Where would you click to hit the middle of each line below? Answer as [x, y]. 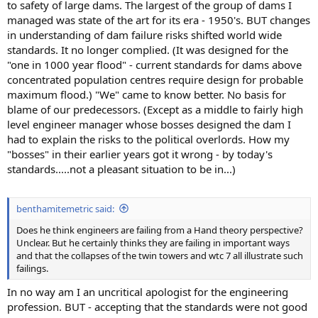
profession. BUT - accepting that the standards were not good [157, 307]
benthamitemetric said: [65, 208]
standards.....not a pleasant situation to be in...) [121, 169]
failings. [32, 268]
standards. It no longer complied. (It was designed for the [148, 50]
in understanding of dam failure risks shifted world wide [144, 35]
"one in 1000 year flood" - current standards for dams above [154, 65]
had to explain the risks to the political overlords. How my [148, 139]
